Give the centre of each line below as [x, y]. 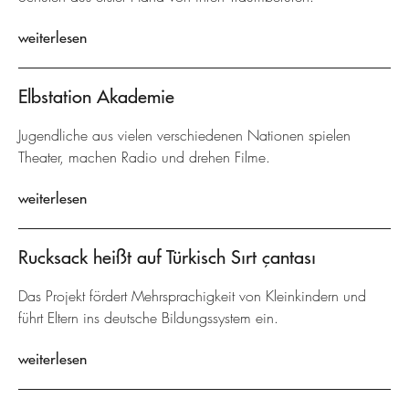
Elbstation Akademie [96, 96]
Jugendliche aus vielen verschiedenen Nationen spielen [184, 136]
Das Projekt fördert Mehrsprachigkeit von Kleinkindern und [192, 296]
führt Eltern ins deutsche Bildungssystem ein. [148, 318]
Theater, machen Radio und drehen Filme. [144, 157]
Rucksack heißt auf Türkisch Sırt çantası [167, 257]
